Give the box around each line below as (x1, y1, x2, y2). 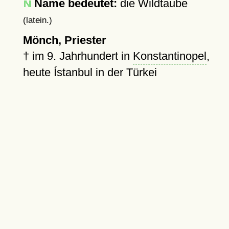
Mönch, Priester (22, 34, 106, 47)
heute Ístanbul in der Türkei (22, 66, 157, 79)
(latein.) (22, 15, 52, 25)
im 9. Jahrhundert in (32, 50, 133, 62)
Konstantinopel (132, 50, 207, 62)
